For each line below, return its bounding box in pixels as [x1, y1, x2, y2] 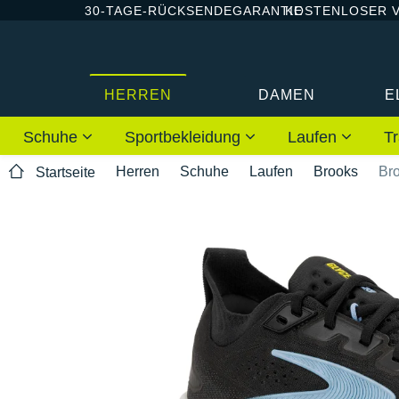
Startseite [36, 165, 95, 181]
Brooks [313, 163, 358, 179]
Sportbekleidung [125, 127, 245, 146]
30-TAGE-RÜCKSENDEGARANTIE [85, 3, 303, 18]
